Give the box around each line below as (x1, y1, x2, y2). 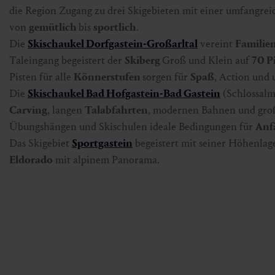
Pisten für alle (9, 70, 74, 83)
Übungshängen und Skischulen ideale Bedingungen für (9, 120, 255, 133)
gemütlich (29, 20, 79, 34)
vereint (198, 37, 235, 50)
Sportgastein (72, 136, 133, 150)
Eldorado (9, 153, 53, 166)
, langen (47, 103, 85, 117)
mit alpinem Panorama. (53, 153, 160, 166)
